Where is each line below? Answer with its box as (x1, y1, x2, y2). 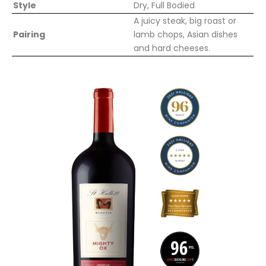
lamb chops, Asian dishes (134, 28, 237, 41)
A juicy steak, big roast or (134, 15, 236, 27)
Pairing (13, 28, 45, 41)
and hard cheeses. (134, 42, 210, 55)
